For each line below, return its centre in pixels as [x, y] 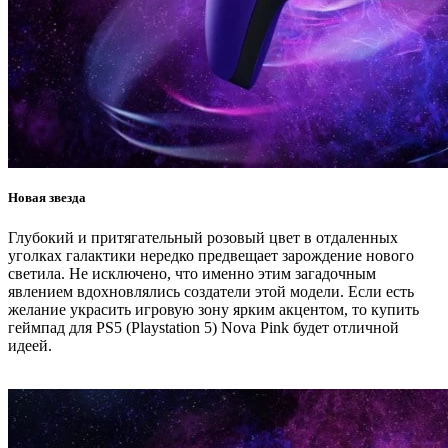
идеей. [30, 345]
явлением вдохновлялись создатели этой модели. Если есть [211, 291]
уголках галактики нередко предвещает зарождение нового [211, 255]
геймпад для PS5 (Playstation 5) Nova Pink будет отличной [203, 327]
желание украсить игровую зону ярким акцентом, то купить [213, 309]
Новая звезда [47, 198]
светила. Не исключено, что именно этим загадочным [192, 273]
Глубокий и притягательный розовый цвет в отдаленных [203, 237]
